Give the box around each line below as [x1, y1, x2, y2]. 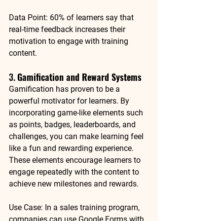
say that [104, 12, 136, 22]
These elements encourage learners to [9, 155, 143, 165]
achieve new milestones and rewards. [9, 179, 139, 188]
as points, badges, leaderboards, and [9, 119, 138, 129]
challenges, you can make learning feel [9, 131, 146, 141]
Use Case [9, 202, 41, 212]
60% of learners [50, 12, 104, 22]
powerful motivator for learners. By [9, 96, 131, 106]
